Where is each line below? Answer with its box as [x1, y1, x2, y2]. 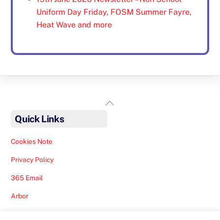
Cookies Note [11, 137, 53, 145]
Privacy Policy [11, 155, 54, 164]
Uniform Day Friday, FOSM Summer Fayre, [36, 7, 192, 17]
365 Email [11, 173, 43, 182]
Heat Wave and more [36, 20, 112, 30]
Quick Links [15, 113, 64, 124]
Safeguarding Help [11, 210, 71, 218]
